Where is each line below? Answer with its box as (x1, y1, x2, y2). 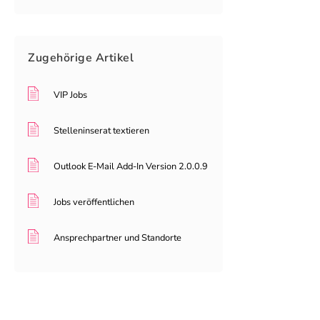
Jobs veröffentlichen (54, 196, 134, 209)
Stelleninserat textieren (54, 124, 149, 138)
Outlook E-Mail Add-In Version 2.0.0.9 (54, 160, 208, 174)
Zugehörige (28, 50, 96, 66)
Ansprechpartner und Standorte (54, 231, 181, 245)
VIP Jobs (54, 89, 87, 102)
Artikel (95, 50, 134, 66)
